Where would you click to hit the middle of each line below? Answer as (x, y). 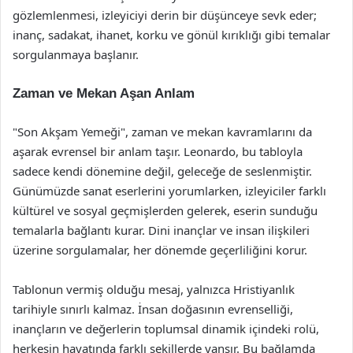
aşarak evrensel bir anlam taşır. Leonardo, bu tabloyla (158, 151)
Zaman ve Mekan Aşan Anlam (104, 93)
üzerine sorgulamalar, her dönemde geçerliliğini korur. (160, 250)
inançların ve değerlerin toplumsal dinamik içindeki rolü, (166, 329)
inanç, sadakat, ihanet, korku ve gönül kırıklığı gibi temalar (171, 35)
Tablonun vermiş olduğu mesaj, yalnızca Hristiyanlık (154, 289)
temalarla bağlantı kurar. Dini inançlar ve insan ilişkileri (161, 230)
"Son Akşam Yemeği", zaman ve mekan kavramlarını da (162, 132)
